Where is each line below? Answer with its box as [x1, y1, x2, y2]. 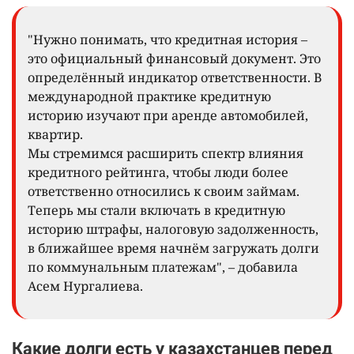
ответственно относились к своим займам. [28, 182, 299, 200]
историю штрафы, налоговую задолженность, [28, 220, 318, 238]
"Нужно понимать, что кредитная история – [28, 30, 307, 48]
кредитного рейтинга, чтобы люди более [28, 163, 288, 181]
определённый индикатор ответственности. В [28, 68, 322, 86]
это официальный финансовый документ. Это [28, 49, 321, 67]
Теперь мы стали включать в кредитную [28, 201, 285, 219]
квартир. [28, 125, 83, 143]
